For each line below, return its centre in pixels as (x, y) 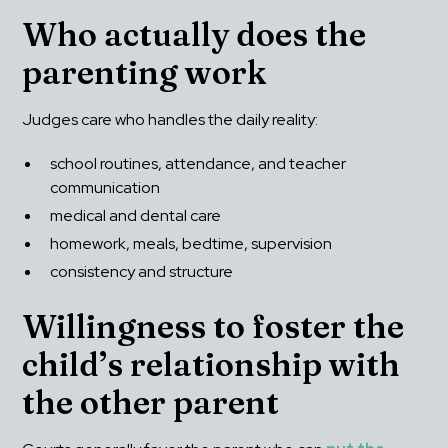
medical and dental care (136, 216)
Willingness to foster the (213, 327)
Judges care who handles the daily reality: (170, 120)
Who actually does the (194, 35)
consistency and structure (142, 272)
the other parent (151, 403)
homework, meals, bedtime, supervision (191, 244)
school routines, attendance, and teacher (198, 164)
